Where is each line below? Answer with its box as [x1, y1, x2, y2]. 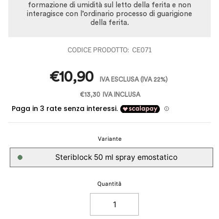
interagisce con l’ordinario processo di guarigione [27, 10, 192, 18]
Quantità [97, 181, 122, 187]
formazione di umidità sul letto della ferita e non [28, 1, 191, 9]
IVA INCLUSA [102, 91, 140, 98]
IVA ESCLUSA [99, 76, 140, 83]
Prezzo [8, 64, 31, 71]
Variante [97, 136, 122, 142]
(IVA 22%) [140, 76, 168, 83]
